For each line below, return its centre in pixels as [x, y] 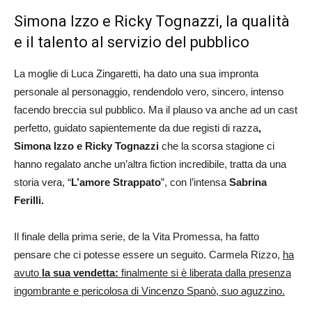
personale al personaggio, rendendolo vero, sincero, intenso [149, 92]
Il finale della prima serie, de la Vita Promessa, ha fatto [136, 237]
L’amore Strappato [116, 182]
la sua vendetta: [80, 273]
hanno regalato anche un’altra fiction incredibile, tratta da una [150, 164]
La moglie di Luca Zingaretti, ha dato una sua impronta [136, 74]
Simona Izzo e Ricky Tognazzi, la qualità [152, 22]
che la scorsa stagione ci [217, 146]
